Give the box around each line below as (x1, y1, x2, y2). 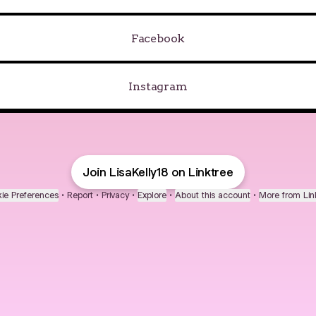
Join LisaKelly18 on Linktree (83, 164, 233, 180)
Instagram (128, 79, 188, 93)
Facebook (130, 31, 186, 45)
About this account (175, 189, 250, 201)
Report (67, 189, 93, 201)
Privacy (102, 189, 129, 201)
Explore (138, 189, 166, 201)
